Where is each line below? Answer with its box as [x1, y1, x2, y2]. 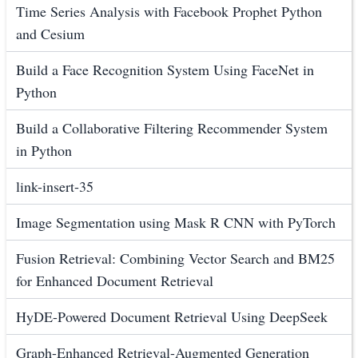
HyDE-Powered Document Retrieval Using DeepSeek [16, 307, 328, 327]
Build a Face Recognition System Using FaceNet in [16, 60, 314, 80]
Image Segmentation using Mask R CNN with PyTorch [16, 213, 336, 233]
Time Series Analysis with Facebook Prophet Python [16, 2, 322, 22]
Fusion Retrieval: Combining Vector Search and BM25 [16, 249, 335, 268]
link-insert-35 [16, 177, 93, 197]
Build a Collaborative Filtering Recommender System [16, 118, 328, 138]
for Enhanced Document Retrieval [16, 271, 213, 291]
